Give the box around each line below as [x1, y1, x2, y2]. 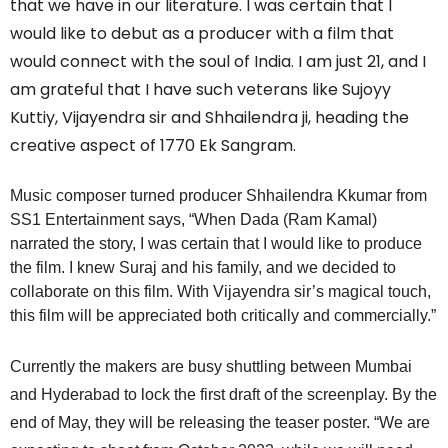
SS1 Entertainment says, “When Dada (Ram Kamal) [10, 210, 377, 228]
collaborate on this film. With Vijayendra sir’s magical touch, [10, 282, 431, 300]
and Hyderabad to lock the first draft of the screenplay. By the [10, 385, 437, 403]
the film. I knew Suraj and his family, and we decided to [10, 258, 396, 276]
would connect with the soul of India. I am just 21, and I [10, 49, 426, 73]
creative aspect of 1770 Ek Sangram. [10, 133, 296, 157]
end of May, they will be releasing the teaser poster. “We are [10, 413, 430, 431]
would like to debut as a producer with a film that [10, 21, 394, 45]
